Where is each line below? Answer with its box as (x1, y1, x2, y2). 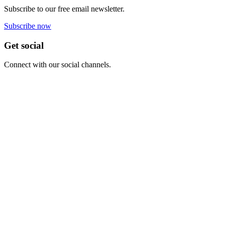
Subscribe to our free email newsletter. (4, 5, 125, 14)
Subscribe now (4, 22, 51, 31)
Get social (4, 40, 44, 51)
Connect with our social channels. (4, 60, 111, 69)
